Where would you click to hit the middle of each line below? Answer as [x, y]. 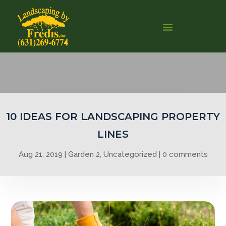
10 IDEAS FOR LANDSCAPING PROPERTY [113, 117]
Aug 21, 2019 [40, 154]
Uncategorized [130, 154]
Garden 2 [84, 154]
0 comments [185, 154]
